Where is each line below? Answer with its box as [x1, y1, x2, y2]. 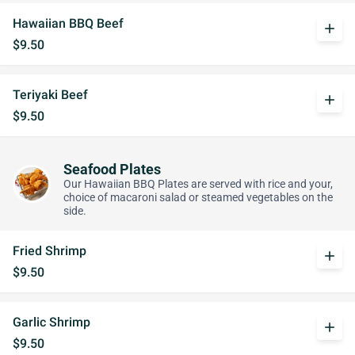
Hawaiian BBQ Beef [13, 16, 124, 31]
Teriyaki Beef [13, 87, 88, 102]
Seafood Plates [63, 162, 161, 177]
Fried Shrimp [13, 243, 86, 258]
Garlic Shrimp [13, 315, 90, 330]
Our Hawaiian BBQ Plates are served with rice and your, [63, 177, 333, 191]
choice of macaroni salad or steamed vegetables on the [63, 191, 333, 204]
